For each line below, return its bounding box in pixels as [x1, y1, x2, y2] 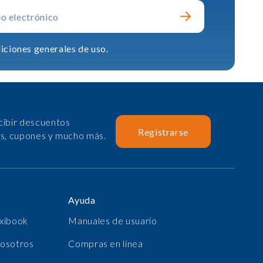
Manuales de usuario [68, 215, 157, 226]
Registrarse [137, 126, 189, 137]
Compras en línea [68, 238, 143, 249]
